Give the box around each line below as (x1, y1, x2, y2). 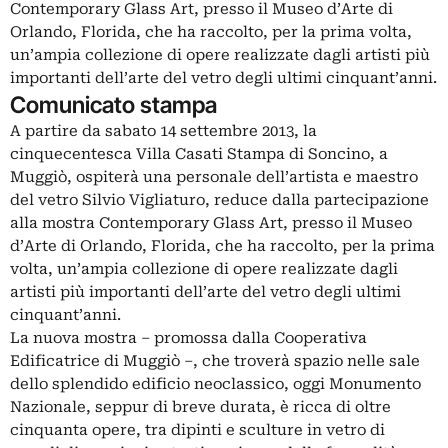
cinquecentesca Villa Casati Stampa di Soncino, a (10, 145, 388, 163)
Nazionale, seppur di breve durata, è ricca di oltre (10, 398, 391, 416)
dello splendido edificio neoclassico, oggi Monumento (10, 375, 421, 393)
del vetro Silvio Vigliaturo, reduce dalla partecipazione (10, 191, 429, 209)
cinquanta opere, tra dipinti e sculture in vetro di (10, 421, 385, 439)
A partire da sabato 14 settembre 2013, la (10, 122, 317, 140)
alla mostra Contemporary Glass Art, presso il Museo (10, 214, 412, 232)
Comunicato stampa (10, 91, 217, 118)
